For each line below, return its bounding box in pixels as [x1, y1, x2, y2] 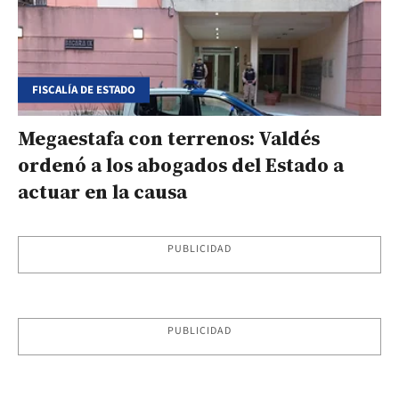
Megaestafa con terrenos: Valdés [18, 124, 320, 151]
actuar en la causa [18, 177, 187, 205]
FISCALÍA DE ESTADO [32, 81, 135, 98]
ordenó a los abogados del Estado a [18, 151, 344, 178]
